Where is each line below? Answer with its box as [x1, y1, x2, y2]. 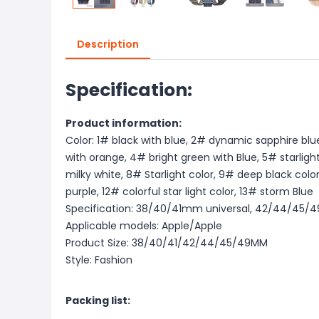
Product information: [66, 116, 182, 130]
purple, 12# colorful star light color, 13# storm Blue [66, 184, 313, 199]
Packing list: [66, 293, 130, 308]
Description [77, 37, 139, 51]
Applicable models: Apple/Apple [66, 219, 222, 233]
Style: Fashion [66, 253, 132, 267]
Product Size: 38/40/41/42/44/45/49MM [66, 236, 268, 250]
